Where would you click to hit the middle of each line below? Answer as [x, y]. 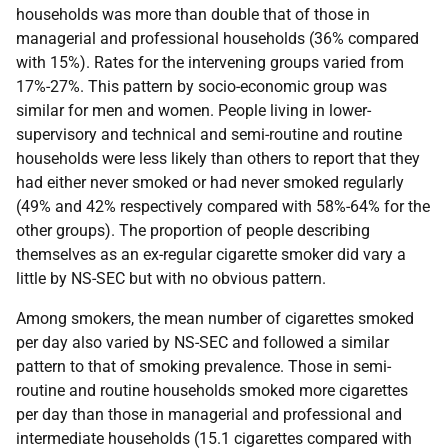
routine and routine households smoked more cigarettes [212, 390]
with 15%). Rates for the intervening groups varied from [210, 62]
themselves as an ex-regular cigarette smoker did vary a [211, 254]
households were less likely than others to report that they [218, 158]
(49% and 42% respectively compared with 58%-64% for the [223, 206]
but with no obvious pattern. [225, 278]
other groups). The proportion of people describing [193, 230]
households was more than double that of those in [193, 14]
